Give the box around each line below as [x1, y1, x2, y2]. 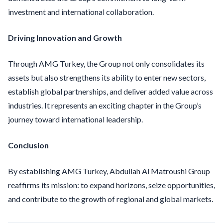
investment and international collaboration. [8, 6, 154, 16]
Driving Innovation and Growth [8, 32, 122, 42]
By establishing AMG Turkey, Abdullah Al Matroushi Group [8, 166, 210, 176]
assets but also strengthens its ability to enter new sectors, [8, 72, 206, 82]
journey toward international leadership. [8, 114, 143, 124]
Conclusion [8, 140, 49, 150]
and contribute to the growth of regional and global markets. [8, 194, 213, 204]
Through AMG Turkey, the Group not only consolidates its [8, 58, 205, 68]
